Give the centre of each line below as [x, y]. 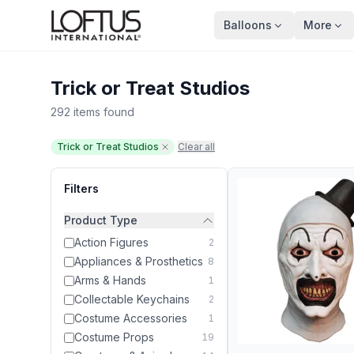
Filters [81, 188]
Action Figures [111, 242]
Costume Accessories [131, 318]
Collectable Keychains [132, 299]
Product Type [101, 220]
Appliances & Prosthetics [139, 261]
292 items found [92, 112]
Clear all [196, 147]
